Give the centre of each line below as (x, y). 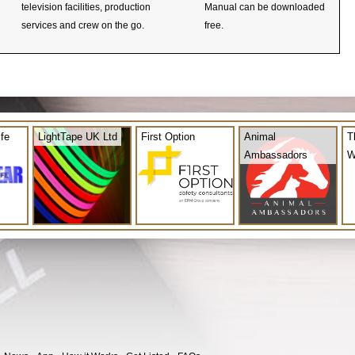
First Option (168, 136)
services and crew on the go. (83, 25)
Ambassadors (276, 155)
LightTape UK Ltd (78, 136)
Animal (260, 136)
